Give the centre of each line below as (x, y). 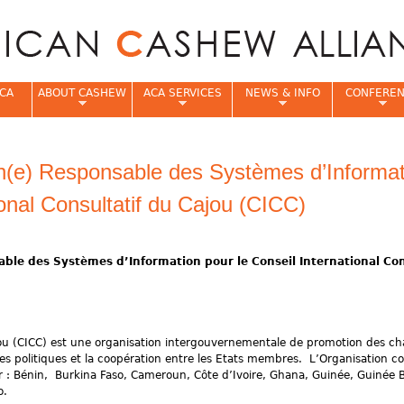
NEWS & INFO (282, 93)
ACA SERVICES (182, 93)
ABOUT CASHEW (82, 93)
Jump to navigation (202, 10)
